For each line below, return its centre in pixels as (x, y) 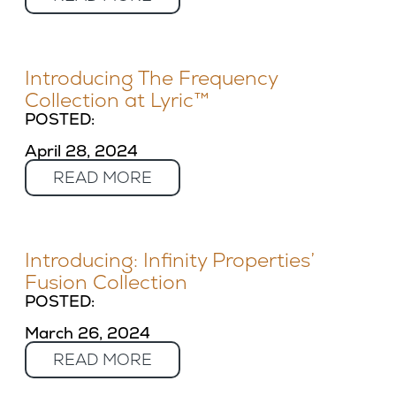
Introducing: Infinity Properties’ (170, 260)
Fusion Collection (106, 282)
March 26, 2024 (88, 333)
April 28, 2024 (81, 151)
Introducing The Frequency (151, 78)
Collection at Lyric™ (117, 100)
